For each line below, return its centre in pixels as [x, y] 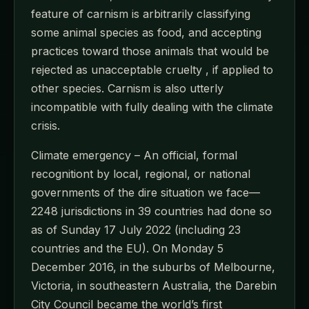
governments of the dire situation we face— [146, 192]
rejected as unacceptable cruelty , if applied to [152, 69]
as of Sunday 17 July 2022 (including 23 [136, 229]
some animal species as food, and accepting [146, 32]
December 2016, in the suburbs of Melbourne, [153, 267]
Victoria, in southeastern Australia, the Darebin [154, 285]
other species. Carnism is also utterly [127, 88]
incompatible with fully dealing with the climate [152, 107]
